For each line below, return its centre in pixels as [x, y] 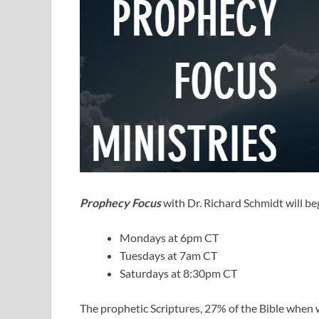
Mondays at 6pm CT [169, 238]
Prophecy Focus [120, 203]
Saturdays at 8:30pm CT [178, 273]
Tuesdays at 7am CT [168, 256]
